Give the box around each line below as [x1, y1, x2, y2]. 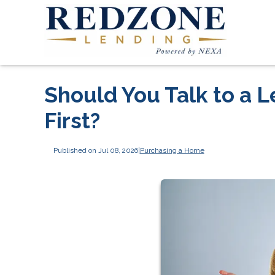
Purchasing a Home [139, 145, 204, 155]
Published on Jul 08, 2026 [53, 145, 138, 155]
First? [44, 108, 100, 133]
